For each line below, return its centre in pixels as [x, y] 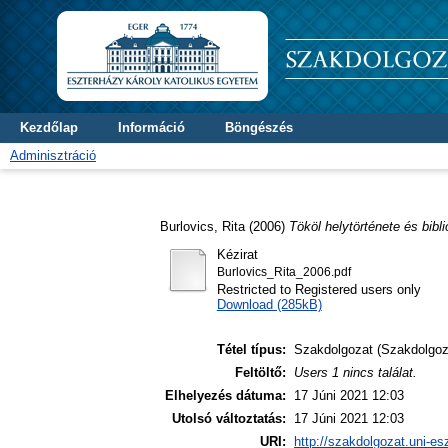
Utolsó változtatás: [229, 419]
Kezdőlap [49, 127]
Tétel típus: [251, 350]
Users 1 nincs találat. [355, 373]
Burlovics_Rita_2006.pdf [283, 271]
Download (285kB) [269, 304]
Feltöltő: [260, 373]
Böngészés [259, 127]
